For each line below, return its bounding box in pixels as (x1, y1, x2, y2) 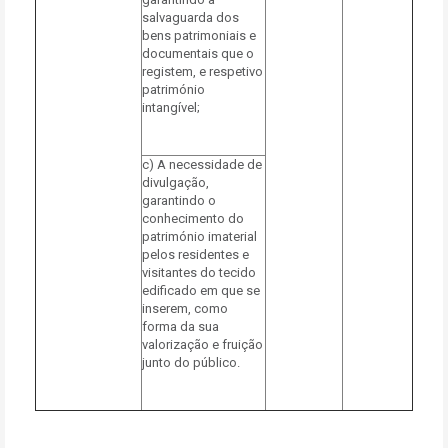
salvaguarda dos (142, 10, 239, 25)
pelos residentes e (142, 247, 249, 262)
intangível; (142, 100, 200, 115)
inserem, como (142, 301, 228, 316)
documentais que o (142, 46, 254, 61)
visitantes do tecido (142, 265, 256, 280)
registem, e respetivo (142, 64, 263, 79)
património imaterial (142, 229, 257, 244)
